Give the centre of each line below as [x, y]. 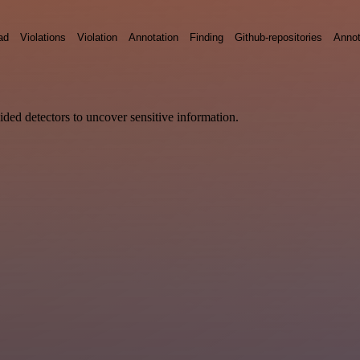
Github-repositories [278, 37]
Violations [43, 37]
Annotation [153, 37]
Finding [207, 37]
